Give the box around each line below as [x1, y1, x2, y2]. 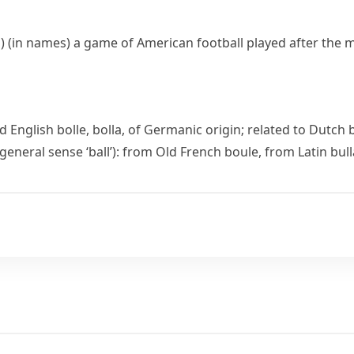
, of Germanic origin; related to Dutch [122, 121, 348, 138]
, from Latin [258, 143, 330, 160]
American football [137, 34, 243, 51]
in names [12, 34, 66, 51]
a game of [73, 34, 137, 51]
